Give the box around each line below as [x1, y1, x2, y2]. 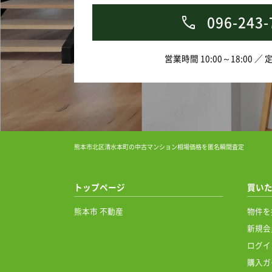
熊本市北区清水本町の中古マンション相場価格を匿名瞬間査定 [74, 142, 244, 151]
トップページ [74, 181, 125, 193]
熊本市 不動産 [74, 205, 123, 217]
